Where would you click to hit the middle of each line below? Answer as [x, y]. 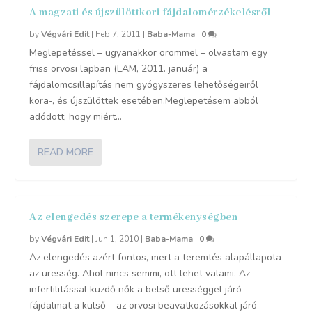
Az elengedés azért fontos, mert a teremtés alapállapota [156, 258]
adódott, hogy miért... [76, 117]
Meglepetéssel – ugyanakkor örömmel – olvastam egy [149, 53]
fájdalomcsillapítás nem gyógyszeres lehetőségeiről [144, 85]
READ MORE [66, 153]
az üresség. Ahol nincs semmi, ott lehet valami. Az [140, 274]
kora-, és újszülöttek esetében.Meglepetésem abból [144, 101]
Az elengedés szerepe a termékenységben [134, 218]
